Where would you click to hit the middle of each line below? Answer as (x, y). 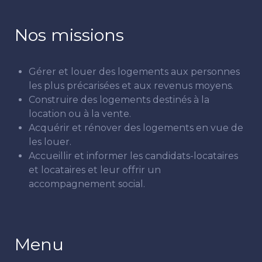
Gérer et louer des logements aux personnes (134, 71)
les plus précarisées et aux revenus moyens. (131, 85)
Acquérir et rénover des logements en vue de (136, 127)
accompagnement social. (87, 184)
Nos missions (69, 35)
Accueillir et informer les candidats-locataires (133, 156)
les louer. (50, 142)
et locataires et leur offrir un (95, 170)
